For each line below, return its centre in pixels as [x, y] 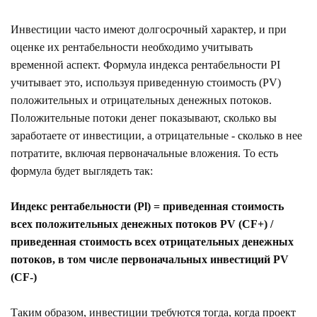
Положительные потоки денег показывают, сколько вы [144, 117]
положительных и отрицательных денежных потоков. [141, 100]
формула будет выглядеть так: [82, 171]
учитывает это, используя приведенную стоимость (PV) [146, 82]
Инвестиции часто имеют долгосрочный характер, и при [149, 29]
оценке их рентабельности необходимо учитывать [132, 47]
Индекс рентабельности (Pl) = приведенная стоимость [147, 206]
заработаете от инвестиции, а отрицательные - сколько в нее [156, 135]
